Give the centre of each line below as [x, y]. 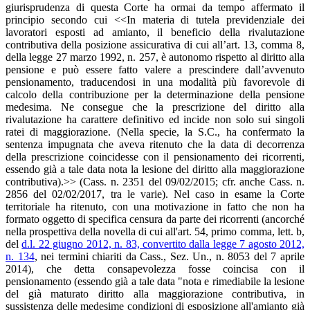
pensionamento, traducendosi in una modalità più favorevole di [155, 82]
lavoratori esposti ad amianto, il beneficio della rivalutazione [155, 32]
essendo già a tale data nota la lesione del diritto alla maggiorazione [155, 169]
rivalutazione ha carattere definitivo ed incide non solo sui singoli [155, 119]
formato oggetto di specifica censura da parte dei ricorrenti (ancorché [155, 219]
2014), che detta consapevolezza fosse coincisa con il [155, 268]
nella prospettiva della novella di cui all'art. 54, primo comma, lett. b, [155, 231]
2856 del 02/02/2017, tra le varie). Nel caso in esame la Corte [155, 194]
